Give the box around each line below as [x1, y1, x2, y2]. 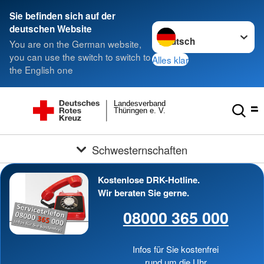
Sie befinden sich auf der [9, 9, 115, 22]
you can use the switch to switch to [9, 50, 151, 64]
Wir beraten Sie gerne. [97, 186, 189, 199]
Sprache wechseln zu [151, 21, 240, 34]
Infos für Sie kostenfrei [133, 242, 219, 255]
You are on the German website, [9, 37, 141, 51]
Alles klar [152, 52, 189, 66]
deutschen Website [9, 22, 92, 35]
